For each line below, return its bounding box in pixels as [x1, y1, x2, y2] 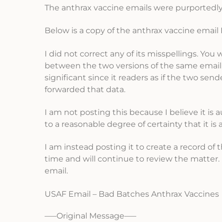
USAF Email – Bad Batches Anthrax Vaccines [45, 189, 219, 199]
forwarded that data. [45, 84, 125, 94]
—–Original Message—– [45, 211, 136, 221]
